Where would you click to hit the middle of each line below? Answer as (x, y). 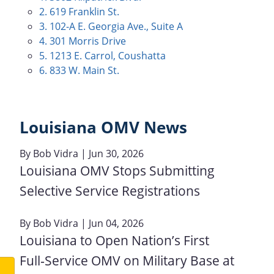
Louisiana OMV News (103, 128)
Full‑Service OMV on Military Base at (127, 260)
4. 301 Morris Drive (83, 41)
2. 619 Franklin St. (79, 12)
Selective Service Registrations (110, 191)
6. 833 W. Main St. (79, 70)
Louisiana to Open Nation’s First (114, 240)
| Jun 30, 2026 (111, 153)
